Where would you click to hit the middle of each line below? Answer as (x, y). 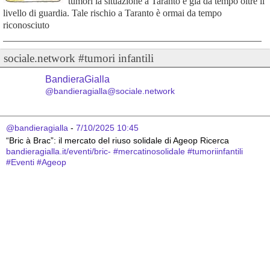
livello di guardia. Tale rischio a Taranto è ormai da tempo (112, 13)
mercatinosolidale (152, 152)
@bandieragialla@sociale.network (110, 91)
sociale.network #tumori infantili (78, 58)
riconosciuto (26, 25)
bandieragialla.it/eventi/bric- (58, 152)
